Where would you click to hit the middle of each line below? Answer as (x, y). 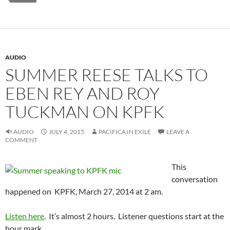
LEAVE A (178, 132)
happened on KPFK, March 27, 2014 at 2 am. (84, 191)
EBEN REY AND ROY (82, 93)
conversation (195, 179)
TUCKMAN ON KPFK (85, 112)
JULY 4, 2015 (66, 132)
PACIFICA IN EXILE (125, 132)
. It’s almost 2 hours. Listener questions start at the (134, 216)
